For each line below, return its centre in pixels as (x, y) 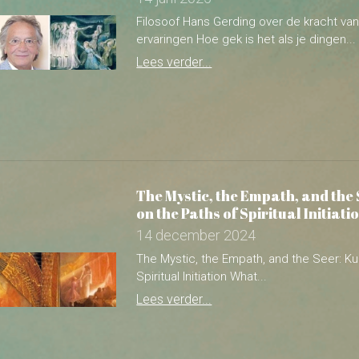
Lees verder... (174, 208)
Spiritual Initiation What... (202, 185)
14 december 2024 (196, 143)
